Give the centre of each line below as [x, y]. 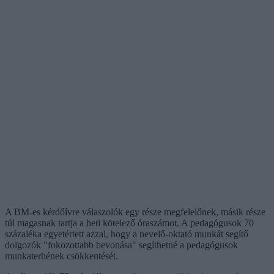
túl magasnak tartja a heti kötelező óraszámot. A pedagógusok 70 [129, 223]
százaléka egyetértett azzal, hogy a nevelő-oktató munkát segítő [127, 234]
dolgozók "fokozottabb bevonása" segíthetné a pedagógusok [121, 245]
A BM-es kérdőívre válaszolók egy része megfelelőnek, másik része [135, 212]
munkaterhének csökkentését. [61, 256]
